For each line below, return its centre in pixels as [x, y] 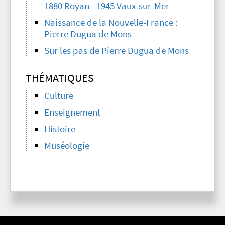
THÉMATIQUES [60, 78]
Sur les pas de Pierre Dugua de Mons [117, 51]
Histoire [60, 129]
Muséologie [67, 146]
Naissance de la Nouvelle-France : [111, 23]
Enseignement [72, 113]
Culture [59, 96]
